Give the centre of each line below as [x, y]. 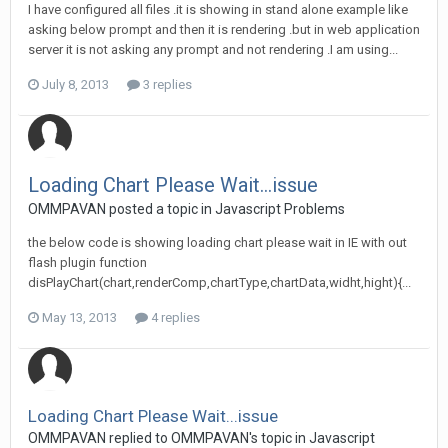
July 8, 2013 [75, 84]
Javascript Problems [280, 209]
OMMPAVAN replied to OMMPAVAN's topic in [168, 438]
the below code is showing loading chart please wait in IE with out [217, 242]
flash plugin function [87, 262]
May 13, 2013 [79, 317]
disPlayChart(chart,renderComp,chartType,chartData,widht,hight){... [219, 282]
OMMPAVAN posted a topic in [121, 209]
